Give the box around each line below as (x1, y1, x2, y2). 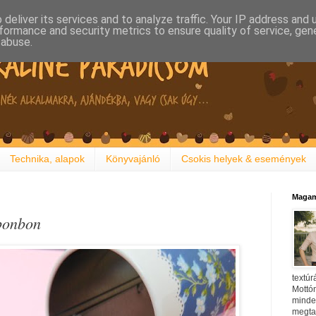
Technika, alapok (10, 153, 85, 165)
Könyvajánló (106, 153, 160, 165)
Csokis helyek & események (181, 153, 306, 165)
